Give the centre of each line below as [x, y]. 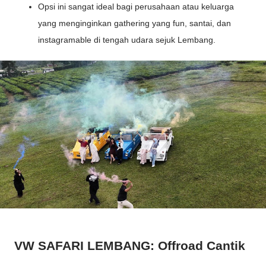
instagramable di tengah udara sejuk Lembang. [127, 39]
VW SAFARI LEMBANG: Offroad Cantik [130, 246]
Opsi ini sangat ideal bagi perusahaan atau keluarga [136, 6]
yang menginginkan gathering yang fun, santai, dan [134, 23]
